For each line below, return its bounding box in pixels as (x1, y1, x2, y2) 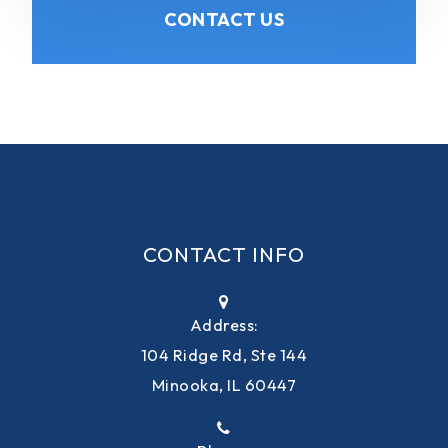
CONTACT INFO (143, 241, 305, 267)
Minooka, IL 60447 (151, 375, 297, 395)
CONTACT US (164, 8, 284, 31)
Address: (189, 315, 259, 335)
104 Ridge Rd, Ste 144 (140, 345, 308, 365)
